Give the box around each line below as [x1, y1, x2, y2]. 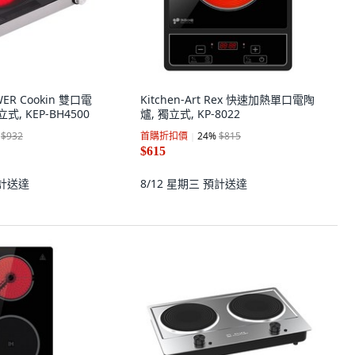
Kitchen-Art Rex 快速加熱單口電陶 [140, 92, 315, 107]
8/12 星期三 [140, 176, 203, 191]
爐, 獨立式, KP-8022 [140, 106, 240, 121]
